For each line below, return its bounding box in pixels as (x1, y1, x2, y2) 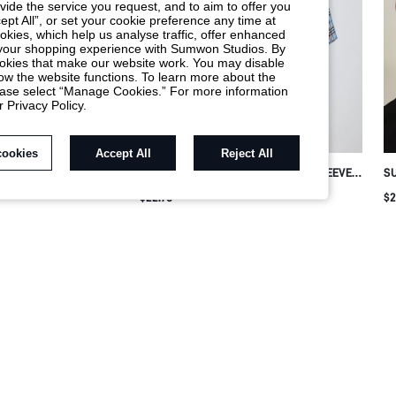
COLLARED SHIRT (140, 182, 229, 197)
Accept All (95, 146, 151, 160)
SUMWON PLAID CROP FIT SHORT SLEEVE (140, 164, 353, 179)
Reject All (220, 146, 273, 160)
